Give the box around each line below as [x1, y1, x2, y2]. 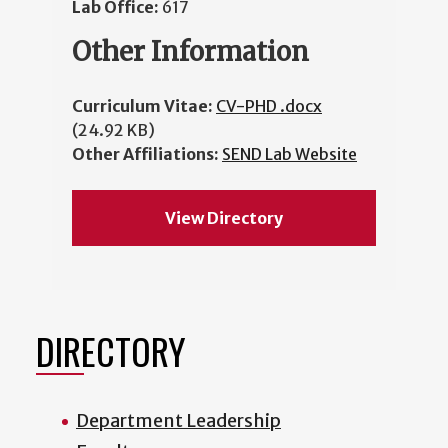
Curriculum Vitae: [72, 96, 216, 117]
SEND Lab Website [222, 144, 357, 165]
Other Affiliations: [72, 144, 222, 165]
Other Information [72, 35, 309, 69]
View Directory [164, 208, 283, 229]
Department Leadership [76, 409, 281, 433]
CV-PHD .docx [216, 96, 322, 117]
